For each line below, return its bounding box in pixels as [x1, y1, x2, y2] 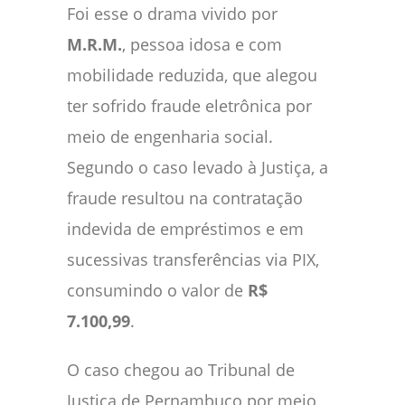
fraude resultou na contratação [67, 187, 303, 210]
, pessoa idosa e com [122, 33, 282, 56]
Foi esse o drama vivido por [67, 3, 278, 25]
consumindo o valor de [67, 279, 248, 302]
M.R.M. [67, 33, 122, 56]
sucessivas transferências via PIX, [67, 249, 319, 271]
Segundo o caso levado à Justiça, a [67, 156, 328, 179]
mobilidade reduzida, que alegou [67, 64, 317, 87]
